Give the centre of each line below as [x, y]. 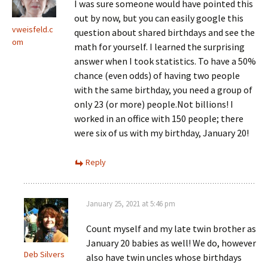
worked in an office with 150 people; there [159, 118]
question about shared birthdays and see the [165, 32]
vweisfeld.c [33, 29]
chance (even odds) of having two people [157, 75]
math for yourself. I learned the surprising [159, 47]
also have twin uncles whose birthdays [164, 257]
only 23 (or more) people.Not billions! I [154, 104]
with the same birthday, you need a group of [163, 90]
